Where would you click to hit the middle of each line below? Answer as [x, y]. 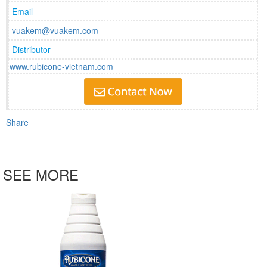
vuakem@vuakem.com [55, 30]
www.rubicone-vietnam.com [61, 66]
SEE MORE [41, 174]
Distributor [31, 49]
